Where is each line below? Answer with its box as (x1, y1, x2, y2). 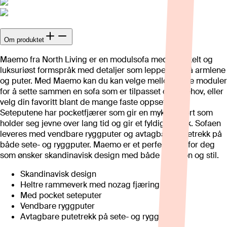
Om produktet (4, 35, 44, 44)
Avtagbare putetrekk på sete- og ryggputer (20, 211, 179, 222)
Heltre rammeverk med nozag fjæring (20, 179, 160, 191)
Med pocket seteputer (20, 190, 102, 201)
